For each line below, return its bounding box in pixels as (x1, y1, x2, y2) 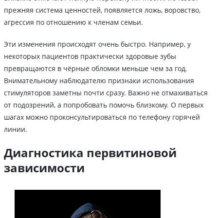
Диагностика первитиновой (4, 145, 177, 161)
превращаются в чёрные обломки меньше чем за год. (4, 64, 187, 73)
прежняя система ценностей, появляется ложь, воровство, (4, 5, 200, 15)
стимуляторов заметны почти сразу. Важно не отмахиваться (4, 88, 208, 98)
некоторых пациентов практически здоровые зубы (4, 52, 176, 61)
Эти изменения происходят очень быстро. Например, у (4, 39, 191, 49)
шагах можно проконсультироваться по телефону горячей (4, 112, 200, 122)
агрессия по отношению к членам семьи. (4, 18, 143, 27)
